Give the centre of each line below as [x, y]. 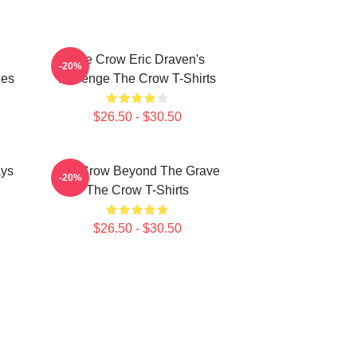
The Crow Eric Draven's [137, 59]
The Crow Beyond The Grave [137, 171]
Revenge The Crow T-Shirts [137, 78]
